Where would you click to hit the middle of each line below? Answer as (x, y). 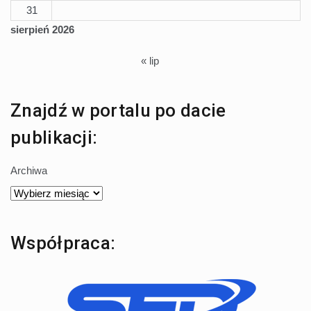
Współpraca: (63, 243)
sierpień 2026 (42, 29)
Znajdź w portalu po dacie (118, 110)
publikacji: (54, 137)
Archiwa (29, 170)
